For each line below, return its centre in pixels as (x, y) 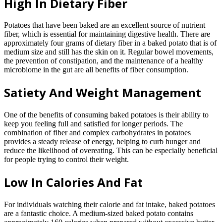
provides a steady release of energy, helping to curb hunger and (102, 142)
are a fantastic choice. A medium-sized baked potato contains (99, 214)
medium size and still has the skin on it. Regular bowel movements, (109, 52)
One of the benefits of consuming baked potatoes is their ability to (106, 115)
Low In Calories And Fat (73, 182)
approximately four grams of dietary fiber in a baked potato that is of (110, 43)
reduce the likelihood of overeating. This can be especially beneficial (111, 151)
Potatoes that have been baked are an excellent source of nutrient (105, 25)
